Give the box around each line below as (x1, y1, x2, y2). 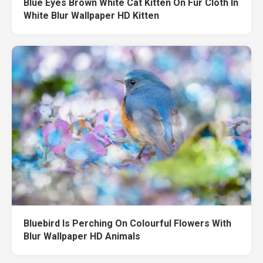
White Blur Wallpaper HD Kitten (23, 9, 159, 21)
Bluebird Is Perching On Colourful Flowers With (23, 217, 231, 229)
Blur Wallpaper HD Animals (23, 230, 140, 242)
